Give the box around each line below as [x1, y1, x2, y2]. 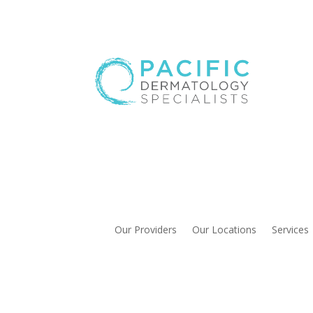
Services [272, 222, 310, 236]
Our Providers [115, 222, 177, 236]
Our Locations [192, 222, 257, 236]
